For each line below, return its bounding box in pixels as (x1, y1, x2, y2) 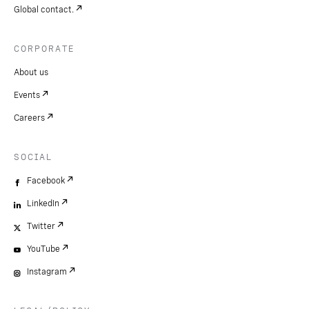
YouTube (27, 244, 60, 254)
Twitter (27, 221, 55, 231)
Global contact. (14, 5, 74, 14)
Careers (14, 113, 45, 123)
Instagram (27, 267, 67, 277)
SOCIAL (14, 152, 52, 162)
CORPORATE (14, 44, 74, 54)
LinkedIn (27, 199, 59, 208)
